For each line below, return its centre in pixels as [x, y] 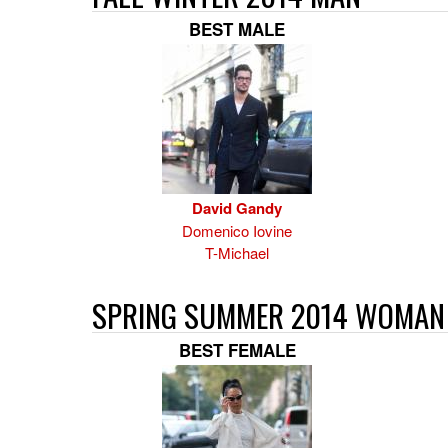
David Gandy [237, 208]
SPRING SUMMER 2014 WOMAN [268, 315]
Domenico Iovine [237, 230]
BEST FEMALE [237, 350]
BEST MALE [237, 29]
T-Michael [237, 252]
